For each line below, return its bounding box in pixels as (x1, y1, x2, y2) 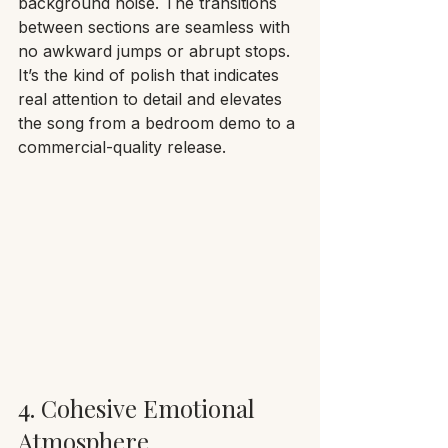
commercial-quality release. (18, 136, 226, 157)
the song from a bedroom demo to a (18, 112, 300, 133)
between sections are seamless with (18, 16, 295, 37)
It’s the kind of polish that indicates (18, 64, 284, 85)
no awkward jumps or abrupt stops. (18, 40, 295, 61)
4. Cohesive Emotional (18, 391, 261, 424)
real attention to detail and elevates (18, 88, 287, 109)
